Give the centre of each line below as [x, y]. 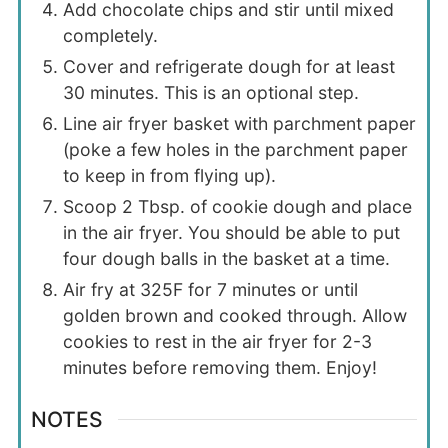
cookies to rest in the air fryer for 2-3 [217, 341]
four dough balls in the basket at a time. [226, 258]
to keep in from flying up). [169, 175]
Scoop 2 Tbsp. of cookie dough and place [237, 206]
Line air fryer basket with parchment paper [239, 123]
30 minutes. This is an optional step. [210, 92]
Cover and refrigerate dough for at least [228, 66]
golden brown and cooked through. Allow [234, 315]
